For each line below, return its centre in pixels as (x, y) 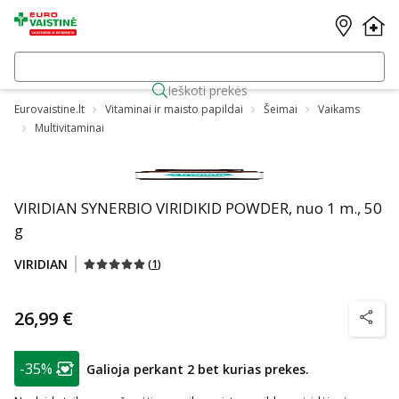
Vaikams (339, 109)
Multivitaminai (69, 127)
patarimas (42, 358)
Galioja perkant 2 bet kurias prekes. (198, 369)
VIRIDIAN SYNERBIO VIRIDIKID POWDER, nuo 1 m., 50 (198, 208)
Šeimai (281, 109)
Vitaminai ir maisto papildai (174, 109)
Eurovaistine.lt (49, 109)
